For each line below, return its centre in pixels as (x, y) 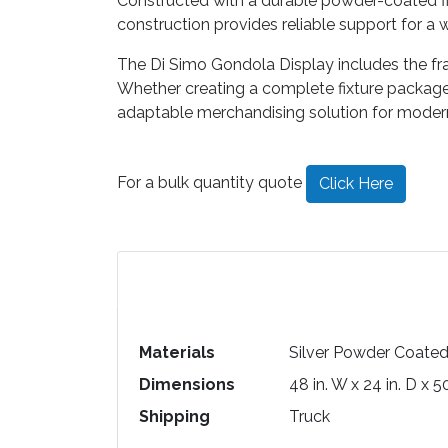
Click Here (356, 183)
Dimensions (186, 384)
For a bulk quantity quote (211, 183)
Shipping (174, 416)
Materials (176, 352)
